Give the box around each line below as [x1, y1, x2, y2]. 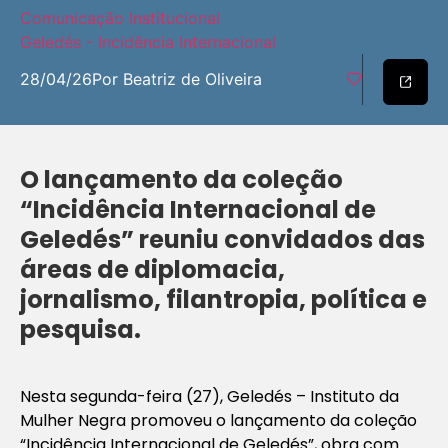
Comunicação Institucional [20, 8, 220, 29]
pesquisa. [20, 312, 141, 346]
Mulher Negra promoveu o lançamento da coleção [20, 408, 417, 432]
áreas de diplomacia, [20, 252, 285, 286]
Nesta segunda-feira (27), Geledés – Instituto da [20, 384, 399, 408]
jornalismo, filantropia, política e [20, 282, 427, 316]
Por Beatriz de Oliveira [92, 69, 262, 90]
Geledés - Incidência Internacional [20, 32, 276, 53]
